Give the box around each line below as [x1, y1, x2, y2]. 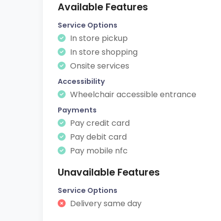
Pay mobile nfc [68, 145, 128, 156]
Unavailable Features [58, 166, 160, 179]
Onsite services [68, 60, 129, 72]
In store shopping [68, 46, 138, 58]
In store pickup [68, 33, 128, 44]
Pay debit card [68, 131, 127, 143]
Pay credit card [68, 117, 130, 129]
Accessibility [58, 76, 105, 86]
